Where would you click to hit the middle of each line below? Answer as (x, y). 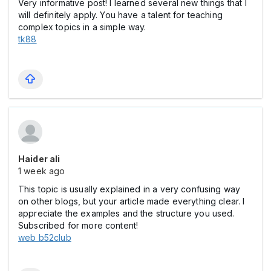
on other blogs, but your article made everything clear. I (132, 201)
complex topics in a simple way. (82, 27)
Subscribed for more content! (78, 226)
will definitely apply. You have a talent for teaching (120, 15)
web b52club (45, 238)
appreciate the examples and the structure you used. (126, 214)
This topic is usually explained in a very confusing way (129, 189)
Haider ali (39, 159)
